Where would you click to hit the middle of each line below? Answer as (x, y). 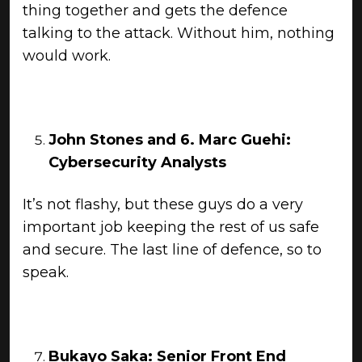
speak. (48, 272)
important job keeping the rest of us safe (171, 227)
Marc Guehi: (245, 140)
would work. (67, 56)
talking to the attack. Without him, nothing (179, 33)
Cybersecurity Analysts (137, 162)
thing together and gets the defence (155, 11)
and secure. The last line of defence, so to (172, 250)
